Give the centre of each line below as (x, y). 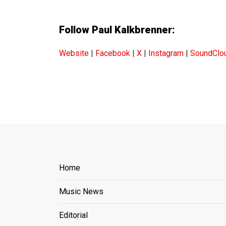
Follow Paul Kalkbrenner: (117, 30)
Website (75, 53)
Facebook (113, 53)
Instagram (166, 53)
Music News (81, 191)
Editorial (73, 215)
